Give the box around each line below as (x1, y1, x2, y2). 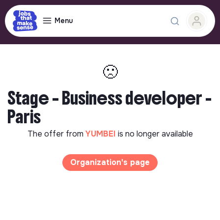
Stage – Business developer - (7, 87, 212, 110)
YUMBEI (85, 129, 118, 139)
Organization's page (70, 157, 150, 167)
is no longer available (117, 129, 193, 139)
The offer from (27, 129, 85, 139)
